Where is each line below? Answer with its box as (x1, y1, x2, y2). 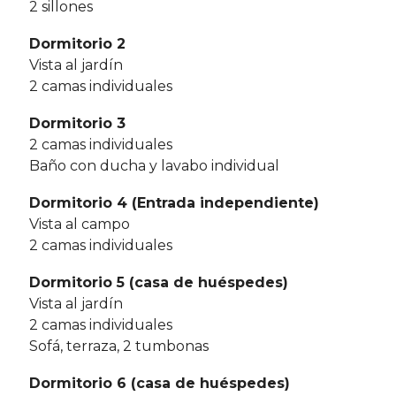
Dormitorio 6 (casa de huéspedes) (29, 375, 290, 392)
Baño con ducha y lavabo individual (29, 157, 279, 175)
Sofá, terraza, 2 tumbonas (29, 338, 209, 355)
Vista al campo (29, 216, 130, 233)
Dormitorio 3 (29, 115, 126, 133)
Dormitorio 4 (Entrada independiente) (29, 194, 319, 212)
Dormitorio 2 (29, 35, 126, 53)
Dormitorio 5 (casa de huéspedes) (29, 274, 288, 292)
